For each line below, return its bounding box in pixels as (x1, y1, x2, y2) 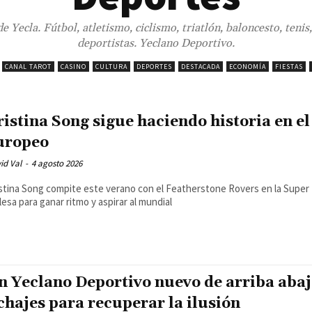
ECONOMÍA (229, 62, 266, 72)
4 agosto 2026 (31, 157, 82, 170)
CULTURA (95, 62, 127, 72)
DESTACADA (181, 62, 220, 72)
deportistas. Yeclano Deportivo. (77, 36, 235, 51)
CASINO (61, 62, 86, 72)
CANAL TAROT (5, 62, 52, 72)
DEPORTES (136, 62, 172, 72)
